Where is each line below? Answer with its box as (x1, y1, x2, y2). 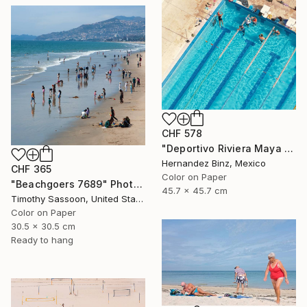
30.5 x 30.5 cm (11, 221, 75, 232)
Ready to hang (11, 234, 73, 245)
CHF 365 (11, 163, 52, 175)
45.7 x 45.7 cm (162, 185, 228, 196)
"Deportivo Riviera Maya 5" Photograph (284, 143, 293, 154)
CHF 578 (162, 127, 203, 139)
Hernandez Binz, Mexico (162, 158, 266, 169)
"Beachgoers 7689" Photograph (133, 178, 143, 190)
